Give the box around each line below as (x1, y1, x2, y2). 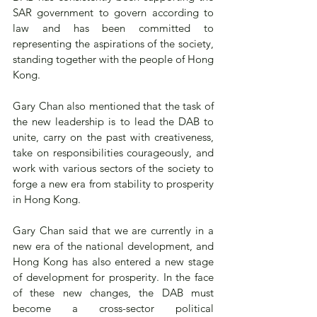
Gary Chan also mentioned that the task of (13, 98, 214, 113)
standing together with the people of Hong (13, 52, 214, 66)
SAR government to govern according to (13, 5, 214, 19)
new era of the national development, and (13, 238, 214, 253)
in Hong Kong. (13, 192, 81, 206)
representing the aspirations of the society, (13, 36, 214, 50)
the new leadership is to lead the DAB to (13, 114, 214, 128)
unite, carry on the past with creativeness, (13, 129, 214, 144)
